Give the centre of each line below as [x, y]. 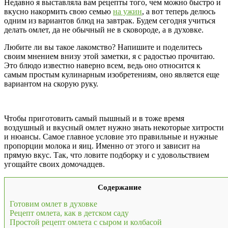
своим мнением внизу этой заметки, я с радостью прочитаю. [109, 56]
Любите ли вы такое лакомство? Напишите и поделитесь [103, 47]
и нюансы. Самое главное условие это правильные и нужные [111, 137]
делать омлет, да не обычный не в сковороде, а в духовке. [104, 30]
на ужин [127, 12]
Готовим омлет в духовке [53, 204]
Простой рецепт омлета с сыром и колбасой [86, 222]
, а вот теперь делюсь [179, 12]
